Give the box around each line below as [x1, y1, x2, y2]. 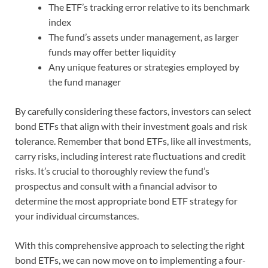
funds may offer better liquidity [48, 46, 176, 58]
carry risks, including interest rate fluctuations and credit [15, 150, 246, 162]
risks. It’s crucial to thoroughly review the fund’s [15, 165, 209, 177]
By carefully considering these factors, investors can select [15, 105, 251, 117]
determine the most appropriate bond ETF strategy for [15, 195, 237, 207]
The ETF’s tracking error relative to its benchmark [48, 1, 249, 13]
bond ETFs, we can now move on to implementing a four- [15, 254, 246, 266]
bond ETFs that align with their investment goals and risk [15, 120, 247, 132]
